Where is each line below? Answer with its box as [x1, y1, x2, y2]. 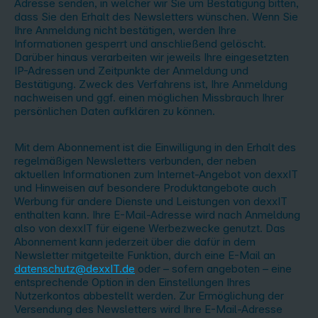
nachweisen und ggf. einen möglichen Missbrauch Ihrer [14, 91, 284, 104]
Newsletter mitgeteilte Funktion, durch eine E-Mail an [14, 248, 275, 262]
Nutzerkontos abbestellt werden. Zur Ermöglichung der [14, 289, 284, 302]
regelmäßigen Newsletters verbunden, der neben [14, 154, 256, 168]
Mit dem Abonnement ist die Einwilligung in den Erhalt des [14, 141, 296, 154]
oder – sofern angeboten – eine [135, 262, 292, 275]
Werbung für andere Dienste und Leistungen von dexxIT [14, 194, 287, 208]
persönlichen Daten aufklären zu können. [14, 104, 215, 118]
